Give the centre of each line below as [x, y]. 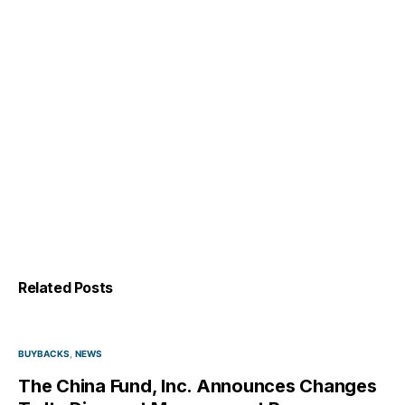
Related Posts [66, 288]
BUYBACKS [44, 354]
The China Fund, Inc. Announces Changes [198, 386]
